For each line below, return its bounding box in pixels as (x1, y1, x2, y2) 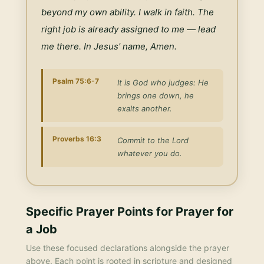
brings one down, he (117, 90, 194, 100)
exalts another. (117, 103, 172, 113)
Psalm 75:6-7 (52, 76, 99, 85)
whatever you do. (117, 148, 182, 158)
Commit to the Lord (117, 135, 189, 145)
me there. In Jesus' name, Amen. (41, 40, 177, 52)
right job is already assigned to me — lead (41, 23, 216, 35)
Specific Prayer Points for (26, 204, 176, 219)
